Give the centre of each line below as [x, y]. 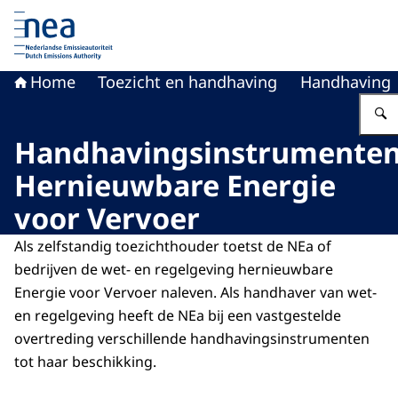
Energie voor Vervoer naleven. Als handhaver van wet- [195, 292]
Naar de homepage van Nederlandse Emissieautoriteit [196, 12]
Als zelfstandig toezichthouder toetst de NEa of [173, 246]
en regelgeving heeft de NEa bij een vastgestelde [178, 315]
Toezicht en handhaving [188, 82]
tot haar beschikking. [85, 362]
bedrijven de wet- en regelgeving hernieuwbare [174, 269]
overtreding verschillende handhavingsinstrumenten [192, 338]
